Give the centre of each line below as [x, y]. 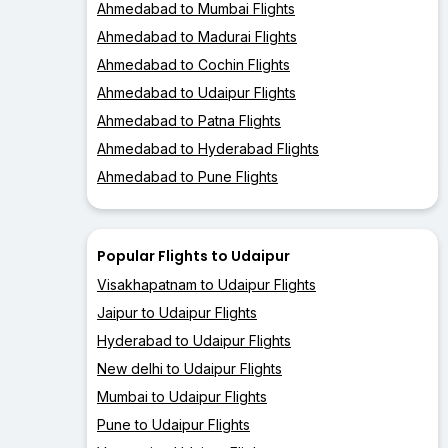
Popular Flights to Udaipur [193, 256]
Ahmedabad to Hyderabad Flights [208, 149]
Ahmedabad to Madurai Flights [197, 37]
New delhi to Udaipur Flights [189, 369]
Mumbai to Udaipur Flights [182, 397]
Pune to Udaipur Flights [173, 425]
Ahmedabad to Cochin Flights [193, 65]
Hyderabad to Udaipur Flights [194, 341]
